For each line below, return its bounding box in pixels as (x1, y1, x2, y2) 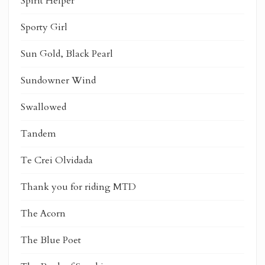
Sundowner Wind (21, 73, 96, 87)
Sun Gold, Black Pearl (21, 47, 113, 60)
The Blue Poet (21, 233, 81, 247)
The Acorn (21, 206, 66, 220)
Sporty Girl (21, 20, 67, 34)
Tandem (21, 127, 56, 140)
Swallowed (21, 100, 66, 114)
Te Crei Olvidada (21, 153, 93, 167)
